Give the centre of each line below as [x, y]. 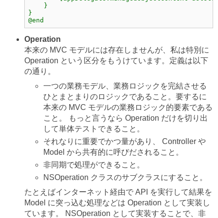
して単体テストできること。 [94, 129]
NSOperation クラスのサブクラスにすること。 [126, 178]
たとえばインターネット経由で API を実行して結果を [118, 192]
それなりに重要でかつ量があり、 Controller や [125, 142]
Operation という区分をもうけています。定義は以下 [116, 61]
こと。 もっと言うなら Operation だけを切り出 [126, 118]
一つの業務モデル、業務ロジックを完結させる [125, 86]
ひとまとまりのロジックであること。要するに [125, 97]
